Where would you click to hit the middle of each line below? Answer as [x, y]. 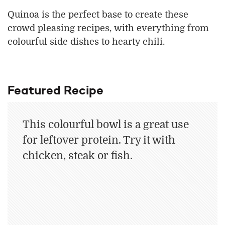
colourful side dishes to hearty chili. [86, 42]
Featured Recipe [55, 90]
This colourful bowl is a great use [106, 125]
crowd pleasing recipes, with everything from [108, 28]
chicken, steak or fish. [79, 156]
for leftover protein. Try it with [99, 140]
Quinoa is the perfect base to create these [98, 15]
